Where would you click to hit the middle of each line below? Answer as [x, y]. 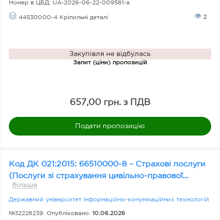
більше [25, 185]
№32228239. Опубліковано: [51, 213]
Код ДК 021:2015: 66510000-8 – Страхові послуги [107, 164]
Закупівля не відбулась [110, 54]
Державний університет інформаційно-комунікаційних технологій [109, 200]
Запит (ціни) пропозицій [110, 63]
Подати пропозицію [110, 126]
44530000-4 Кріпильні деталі [62, 17]
